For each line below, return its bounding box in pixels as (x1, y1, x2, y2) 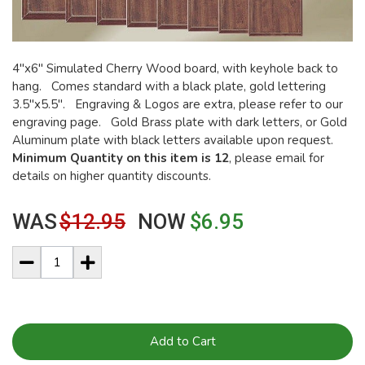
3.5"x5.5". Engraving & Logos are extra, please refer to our (12, 95, 343, 112)
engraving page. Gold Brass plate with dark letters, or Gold (12, 113, 347, 130)
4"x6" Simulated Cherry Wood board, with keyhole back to (12, 59, 338, 77)
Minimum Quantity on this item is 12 (12, 149, 229, 166)
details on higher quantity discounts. (12, 167, 211, 184)
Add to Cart (149, 332, 216, 350)
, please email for (229, 149, 324, 166)
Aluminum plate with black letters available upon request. (12, 131, 343, 148)
